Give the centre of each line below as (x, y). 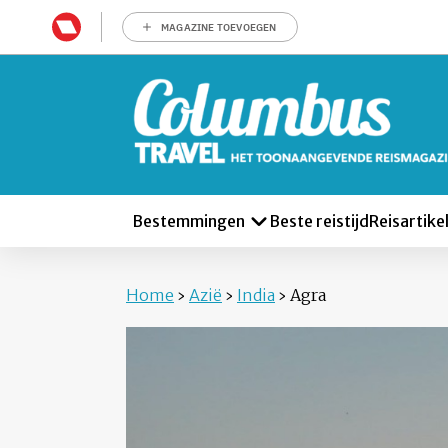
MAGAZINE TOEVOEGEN (219, 27)
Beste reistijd (319, 221)
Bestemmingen (188, 221)
